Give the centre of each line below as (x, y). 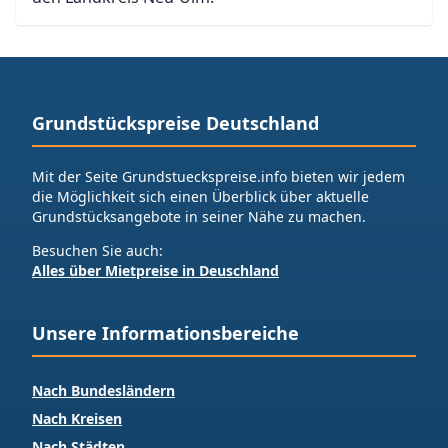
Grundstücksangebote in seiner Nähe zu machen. (199, 216)
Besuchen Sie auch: (97, 250)
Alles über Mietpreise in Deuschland (155, 270)
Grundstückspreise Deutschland (175, 123)
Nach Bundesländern (103, 390)
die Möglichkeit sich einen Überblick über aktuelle (200, 196)
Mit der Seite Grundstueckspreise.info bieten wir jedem (218, 176)
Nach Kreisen (77, 418)
